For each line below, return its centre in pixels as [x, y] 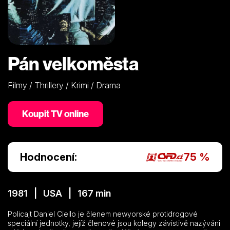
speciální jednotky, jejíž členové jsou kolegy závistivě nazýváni [114, 223]
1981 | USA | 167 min [59, 193]
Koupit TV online [55, 113]
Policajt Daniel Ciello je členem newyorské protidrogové [103, 214]
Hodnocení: [49, 157]
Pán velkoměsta [73, 63]
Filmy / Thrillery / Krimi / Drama [64, 85]
